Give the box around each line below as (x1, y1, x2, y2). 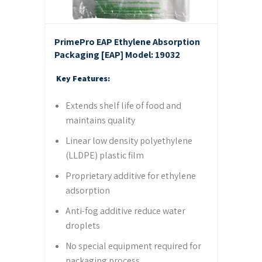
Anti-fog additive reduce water (65, 204, 185, 217)
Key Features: (56, 73, 110, 84)
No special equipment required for (65, 239, 201, 252)
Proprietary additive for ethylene (65, 169, 196, 182)
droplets (65, 219, 100, 232)
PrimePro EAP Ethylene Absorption (54, 36, 200, 49)
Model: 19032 (125, 49, 180, 61)
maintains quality (65, 113, 135, 126)
